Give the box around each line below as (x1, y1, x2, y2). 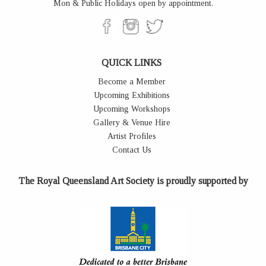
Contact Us (112, 145, 151, 154)
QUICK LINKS (102, 57, 161, 68)
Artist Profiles (107, 131, 156, 141)
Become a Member (97, 77, 166, 86)
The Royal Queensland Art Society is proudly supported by (18, 175, 248, 186)
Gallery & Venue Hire (93, 118, 170, 127)
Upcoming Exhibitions (93, 90, 170, 100)
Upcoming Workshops (93, 104, 170, 113)
